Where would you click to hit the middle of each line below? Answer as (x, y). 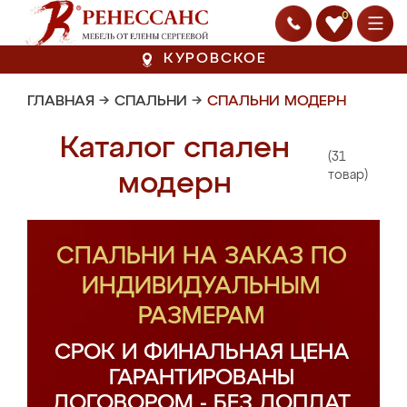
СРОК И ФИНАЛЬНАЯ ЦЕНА (201, 352)
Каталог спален (175, 149)
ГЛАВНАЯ (61, 102)
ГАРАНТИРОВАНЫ (201, 378)
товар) (347, 175)
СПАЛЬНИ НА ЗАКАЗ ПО (201, 257)
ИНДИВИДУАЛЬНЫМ (201, 287)
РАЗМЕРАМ (201, 317)
